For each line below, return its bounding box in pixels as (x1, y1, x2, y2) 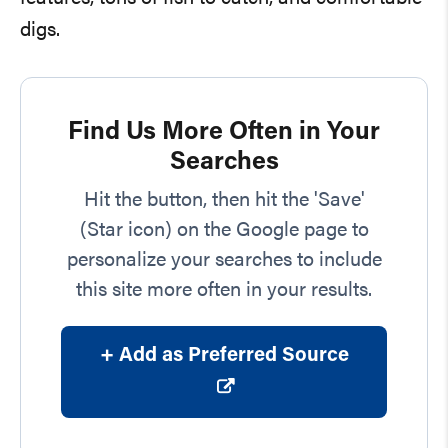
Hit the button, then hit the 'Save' (83, 190, 365, 211)
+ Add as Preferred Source (99, 345, 349, 366)
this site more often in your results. (76, 280, 372, 301)
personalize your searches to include (66, 250, 382, 271)
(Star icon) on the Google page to (79, 220, 369, 241)
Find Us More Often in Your (68, 119, 380, 145)
